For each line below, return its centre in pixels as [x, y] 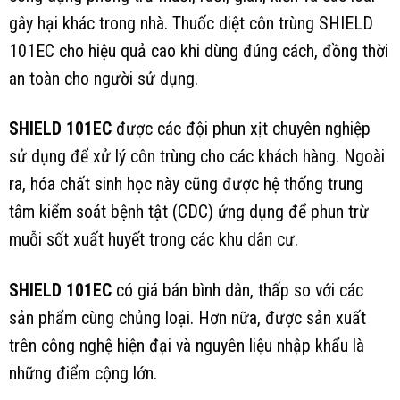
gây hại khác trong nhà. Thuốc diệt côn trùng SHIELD [191, 23]
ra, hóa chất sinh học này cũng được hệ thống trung [186, 185]
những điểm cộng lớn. [83, 374]
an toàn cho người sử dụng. [104, 79]
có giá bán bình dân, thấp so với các [237, 291]
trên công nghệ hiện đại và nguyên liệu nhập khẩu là [187, 346]
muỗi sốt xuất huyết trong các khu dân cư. [154, 240]
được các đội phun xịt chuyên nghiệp [241, 129]
